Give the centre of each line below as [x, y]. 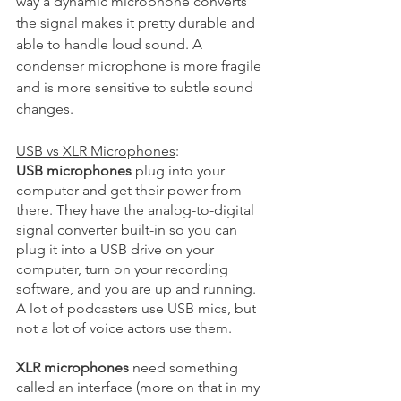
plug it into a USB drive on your [117, 249]
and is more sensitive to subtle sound [137, 87]
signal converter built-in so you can [128, 229]
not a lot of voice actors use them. [124, 328]
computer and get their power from [131, 190]
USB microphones [74, 170]
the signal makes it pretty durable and [137, 22]
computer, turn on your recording [124, 269]
